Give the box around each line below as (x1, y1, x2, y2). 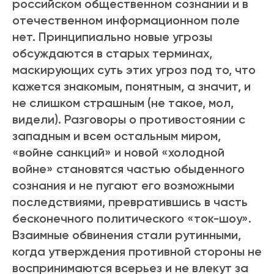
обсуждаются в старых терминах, (12, 46, 212, 61)
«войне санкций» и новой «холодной (12, 145, 224, 160)
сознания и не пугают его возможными (12, 178, 234, 193)
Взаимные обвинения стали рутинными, (12, 228, 241, 243)
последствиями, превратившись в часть (12, 194, 248, 210)
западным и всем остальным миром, (12, 128, 221, 144)
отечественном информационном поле (12, 13, 240, 28)
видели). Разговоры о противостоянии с (12, 112, 245, 127)
